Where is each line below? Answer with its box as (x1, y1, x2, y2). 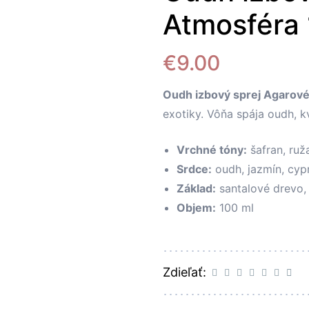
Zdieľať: (163, 265, 206, 280)
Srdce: (177, 162, 212, 177)
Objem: (177, 201, 216, 215)
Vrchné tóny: (177, 143, 247, 157)
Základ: (177, 181, 216, 196)
